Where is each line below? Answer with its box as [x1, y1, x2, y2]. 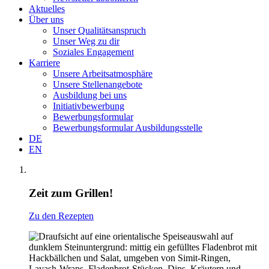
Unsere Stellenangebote [53, 79, 142, 89]
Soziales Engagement [53, 47, 134, 57]
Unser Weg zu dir [53, 36, 119, 46]
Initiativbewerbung [53, 101, 124, 111]
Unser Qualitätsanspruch [53, 25, 146, 35]
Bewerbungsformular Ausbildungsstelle [53, 122, 202, 133]
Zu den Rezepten [29, 211, 94, 222]
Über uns [29, 14, 64, 25]
